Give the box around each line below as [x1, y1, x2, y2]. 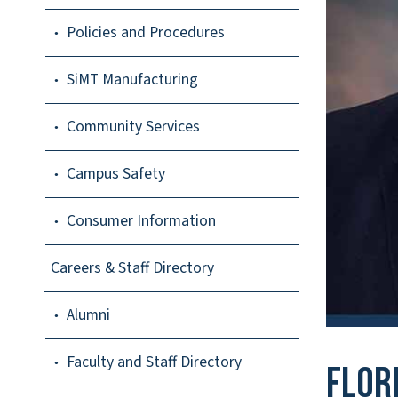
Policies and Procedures [67, 21, 225, 44]
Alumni [67, 304, 110, 327]
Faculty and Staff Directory [67, 351, 242, 374]
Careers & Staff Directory [51, 257, 214, 280]
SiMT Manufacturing [67, 68, 198, 92]
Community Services [67, 115, 200, 139]
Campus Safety [67, 163, 165, 186]
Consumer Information [67, 210, 216, 233]
